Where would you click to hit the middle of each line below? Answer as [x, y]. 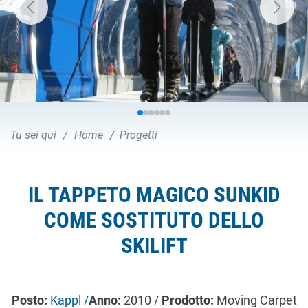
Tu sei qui [33, 135]
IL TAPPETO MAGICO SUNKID [154, 195]
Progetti [139, 135]
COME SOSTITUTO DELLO [154, 220]
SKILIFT [154, 246]
